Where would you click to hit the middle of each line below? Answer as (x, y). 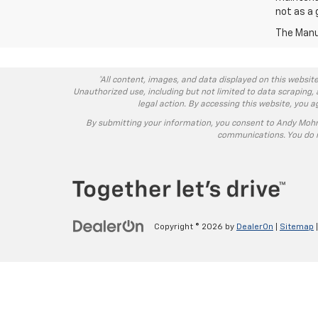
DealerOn (255, 227)
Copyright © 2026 (190, 227)
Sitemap (297, 227)
